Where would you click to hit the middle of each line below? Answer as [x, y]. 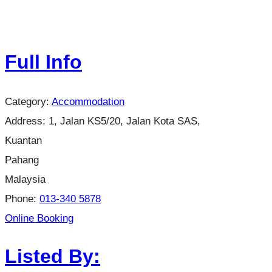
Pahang [22, 159]
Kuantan [23, 140]
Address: [27, 121]
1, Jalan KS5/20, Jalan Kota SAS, [124, 121]
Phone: [22, 198]
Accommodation [88, 101]
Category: [28, 101]
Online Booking [39, 218]
